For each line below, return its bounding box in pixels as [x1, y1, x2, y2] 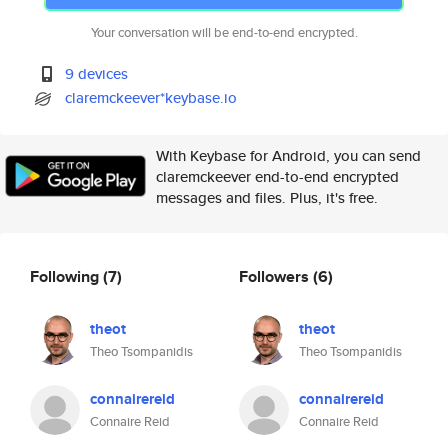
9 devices [65, 63, 129, 84]
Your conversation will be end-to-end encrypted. [90, 23, 358, 42]
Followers [239, 264, 313, 288]
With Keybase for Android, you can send [156, 145, 421, 166]
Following [30, 264, 103, 288]
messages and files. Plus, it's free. [156, 187, 378, 208]
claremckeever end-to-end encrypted [156, 166, 399, 187]
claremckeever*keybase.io [65, 87, 238, 108]
